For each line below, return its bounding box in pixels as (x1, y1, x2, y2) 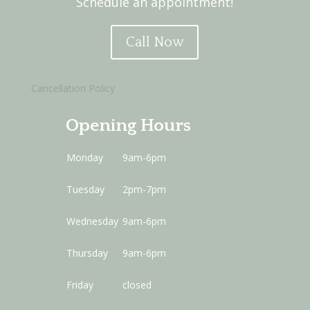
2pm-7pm (122, 183, 169, 197)
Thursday (66, 246, 111, 260)
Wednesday (66, 215, 121, 228)
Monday (66, 151, 106, 165)
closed (122, 278, 152, 292)
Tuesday (66, 183, 107, 197)
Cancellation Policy (30, 82, 115, 95)
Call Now (126, 35, 184, 51)
